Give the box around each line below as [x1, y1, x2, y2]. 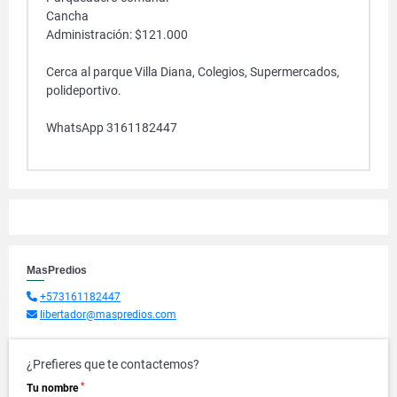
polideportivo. [46, 83, 121, 97]
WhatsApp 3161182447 [46, 121, 177, 135]
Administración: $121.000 [46, 27, 188, 42]
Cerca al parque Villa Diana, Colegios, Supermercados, [46, 65, 339, 79]
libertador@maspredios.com [40, 308, 176, 321]
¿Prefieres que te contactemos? [27, 357, 199, 371]
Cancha [46, 9, 89, 23]
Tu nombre [27, 382, 81, 394]
